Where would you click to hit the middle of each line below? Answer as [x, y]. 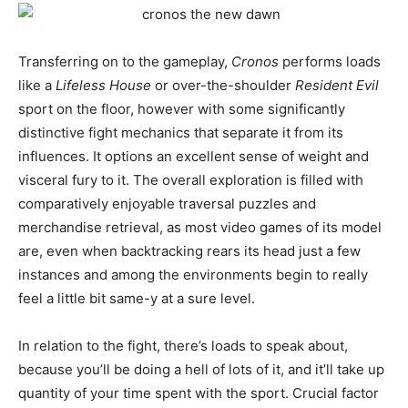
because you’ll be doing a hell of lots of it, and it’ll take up [201, 370]
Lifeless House [103, 86]
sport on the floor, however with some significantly [182, 109]
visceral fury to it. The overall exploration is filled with [191, 180]
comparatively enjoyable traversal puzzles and [167, 204]
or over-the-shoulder [223, 86]
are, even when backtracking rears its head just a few [189, 251]
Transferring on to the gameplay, [125, 62]
